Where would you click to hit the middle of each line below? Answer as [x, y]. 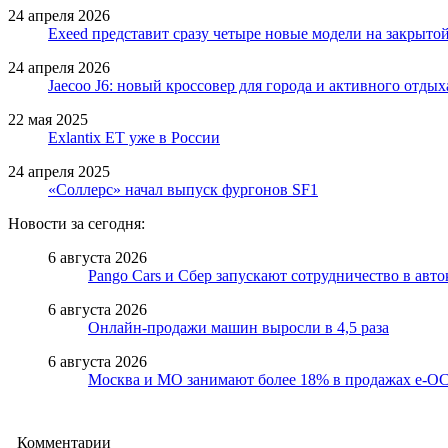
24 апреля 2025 [59, 171]
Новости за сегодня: [76, 223]
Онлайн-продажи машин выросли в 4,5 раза [238, 327]
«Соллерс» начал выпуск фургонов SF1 [183, 189]
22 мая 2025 [48, 119]
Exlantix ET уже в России [134, 137]
